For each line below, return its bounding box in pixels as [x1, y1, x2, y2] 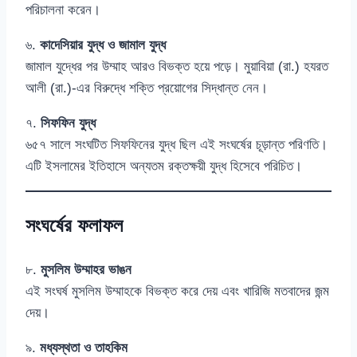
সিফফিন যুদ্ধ [41, 116, 96, 131]
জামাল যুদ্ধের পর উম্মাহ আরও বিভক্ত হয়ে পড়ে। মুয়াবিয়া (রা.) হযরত [25, 59, 328, 75]
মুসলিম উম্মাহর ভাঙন [41, 262, 131, 278]
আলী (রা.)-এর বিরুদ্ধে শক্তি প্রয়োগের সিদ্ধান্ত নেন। [25, 80, 268, 96]
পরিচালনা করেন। [25, 2, 100, 18]
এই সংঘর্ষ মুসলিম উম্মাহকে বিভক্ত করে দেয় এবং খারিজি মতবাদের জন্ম [25, 284, 329, 300]
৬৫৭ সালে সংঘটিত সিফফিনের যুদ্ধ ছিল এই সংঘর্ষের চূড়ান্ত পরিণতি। [25, 137, 328, 153]
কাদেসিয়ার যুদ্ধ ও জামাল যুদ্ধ [40, 37, 166, 53]
